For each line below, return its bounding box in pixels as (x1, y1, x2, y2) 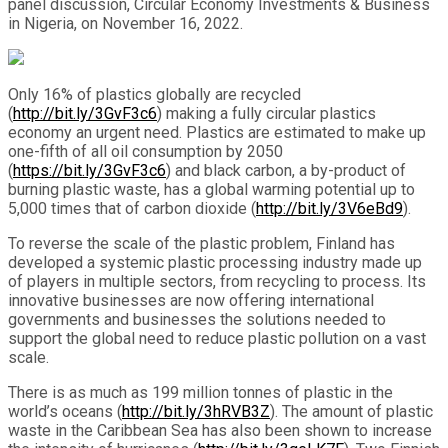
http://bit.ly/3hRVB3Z (122, 401, 270, 421)
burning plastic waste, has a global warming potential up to (8, 179, 415, 199)
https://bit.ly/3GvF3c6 (13, 160, 166, 180)
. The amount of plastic (275, 401, 433, 421)
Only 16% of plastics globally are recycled (8, 84, 301, 104)
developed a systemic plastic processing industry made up (8, 252, 422, 272)
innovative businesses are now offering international (8, 290, 374, 310)
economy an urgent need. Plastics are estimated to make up (8, 122, 426, 142)
